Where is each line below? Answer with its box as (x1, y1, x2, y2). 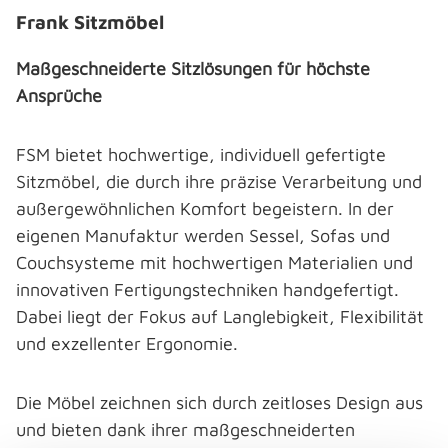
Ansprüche (16, 85, 107, 106)
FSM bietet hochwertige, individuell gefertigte (16, 144, 386, 165)
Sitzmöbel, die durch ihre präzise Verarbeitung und (16, 171, 422, 192)
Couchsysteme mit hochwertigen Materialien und (16, 252, 413, 273)
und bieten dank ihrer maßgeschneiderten (16, 419, 355, 440)
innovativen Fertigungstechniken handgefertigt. (16, 279, 399, 300)
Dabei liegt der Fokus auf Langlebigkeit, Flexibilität (16, 306, 424, 327)
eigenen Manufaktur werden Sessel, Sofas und (16, 225, 390, 246)
